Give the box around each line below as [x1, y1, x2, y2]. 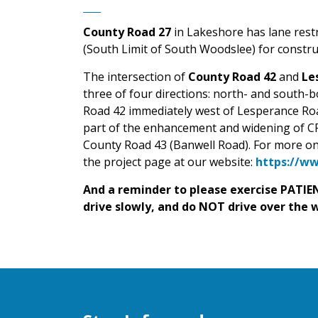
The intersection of [83, 68, 188, 84]
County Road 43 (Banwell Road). [83, 136, 253, 153]
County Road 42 [188, 68, 276, 84]
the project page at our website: [83, 153, 256, 170]
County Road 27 [83, 23, 171, 40]
